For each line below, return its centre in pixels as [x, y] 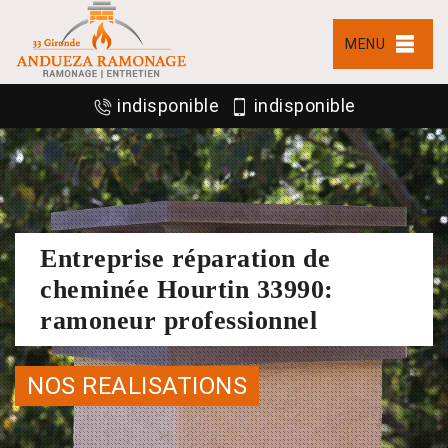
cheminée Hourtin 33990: [187, 289]
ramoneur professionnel [178, 320]
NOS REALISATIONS [137, 385]
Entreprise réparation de [185, 258]
